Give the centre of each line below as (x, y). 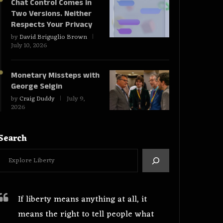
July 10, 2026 (29, 46)
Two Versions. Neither (51, 14)
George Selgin (37, 86)
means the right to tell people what (86, 215)
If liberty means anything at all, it (82, 200)
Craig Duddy (37, 99)
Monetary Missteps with (55, 75)
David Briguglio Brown (53, 37)
